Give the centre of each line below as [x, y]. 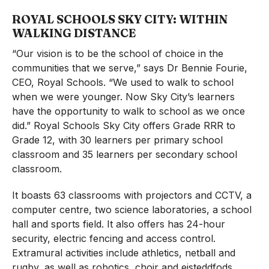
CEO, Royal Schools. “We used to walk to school [122, 83]
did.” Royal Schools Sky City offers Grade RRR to [123, 126]
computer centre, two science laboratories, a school [131, 210]
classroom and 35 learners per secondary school [124, 155]
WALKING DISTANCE [74, 33]
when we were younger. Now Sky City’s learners [123, 97]
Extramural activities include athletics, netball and [123, 253]
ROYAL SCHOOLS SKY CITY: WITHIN [119, 20]
